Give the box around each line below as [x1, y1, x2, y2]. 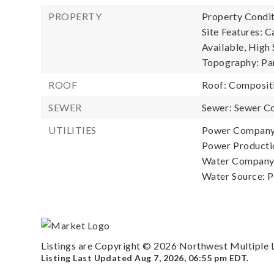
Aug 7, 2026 [135, 253, 184, 264]
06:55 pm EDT [188, 253, 247, 264]
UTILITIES [48, 124, 97, 136]
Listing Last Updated [41, 253, 135, 264]
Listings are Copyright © [41, 240, 154, 252]
